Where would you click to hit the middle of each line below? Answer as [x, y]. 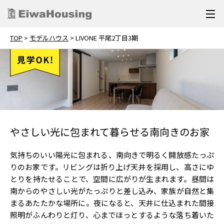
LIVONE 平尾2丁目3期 [107, 38]
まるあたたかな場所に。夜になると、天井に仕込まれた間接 [112, 203]
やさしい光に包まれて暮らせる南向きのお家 [110, 132]
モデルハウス [49, 38]
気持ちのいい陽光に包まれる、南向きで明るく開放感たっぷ [112, 155]
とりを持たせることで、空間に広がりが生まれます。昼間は [112, 179]
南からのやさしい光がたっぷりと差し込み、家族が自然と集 [112, 191]
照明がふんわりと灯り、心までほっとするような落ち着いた [112, 215]
